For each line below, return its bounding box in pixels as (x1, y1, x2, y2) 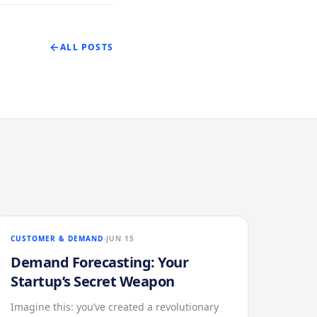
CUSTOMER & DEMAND (11, 234, 104, 243)
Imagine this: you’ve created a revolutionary (11, 300, 219, 313)
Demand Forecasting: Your (11, 253, 189, 272)
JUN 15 (106, 234, 135, 243)
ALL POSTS (60, 41, 113, 53)
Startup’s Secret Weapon (11, 272, 175, 291)
